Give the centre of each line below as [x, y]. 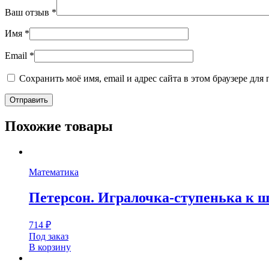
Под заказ [49, 236]
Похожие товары [59, 126]
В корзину [50, 247]
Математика [54, 172]
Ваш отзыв [28, 12]
